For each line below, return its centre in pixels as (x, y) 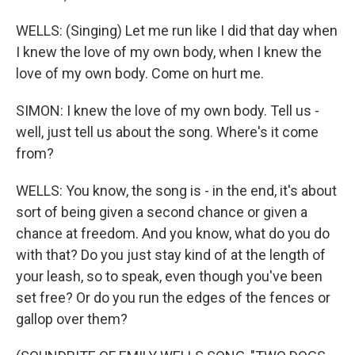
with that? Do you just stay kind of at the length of (171, 255)
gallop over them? (72, 319)
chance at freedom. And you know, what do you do (173, 233)
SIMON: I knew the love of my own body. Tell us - (168, 111)
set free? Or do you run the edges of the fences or (173, 298)
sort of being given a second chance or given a (162, 212)
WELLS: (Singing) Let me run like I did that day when (177, 31)
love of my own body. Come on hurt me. (140, 73)
